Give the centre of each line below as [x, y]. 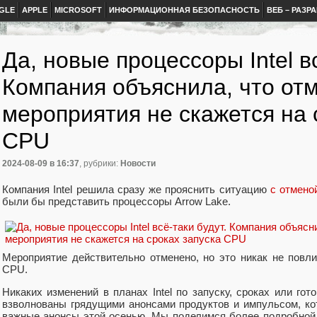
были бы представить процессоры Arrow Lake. [118, 201]
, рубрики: [100, 164]
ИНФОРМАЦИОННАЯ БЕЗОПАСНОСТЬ [184, 10]
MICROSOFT [78, 10]
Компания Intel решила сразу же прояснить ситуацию [136, 189]
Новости [138, 164]
